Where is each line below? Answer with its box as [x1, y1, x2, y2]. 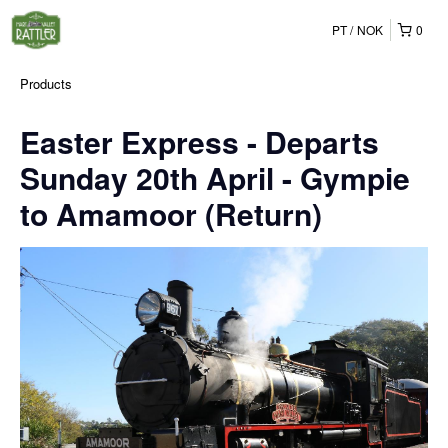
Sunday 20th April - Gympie [20, 156, 410, 199]
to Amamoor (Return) [20, 192, 322, 235]
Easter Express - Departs [20, 120, 379, 163]
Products [20, 74, 72, 93]
